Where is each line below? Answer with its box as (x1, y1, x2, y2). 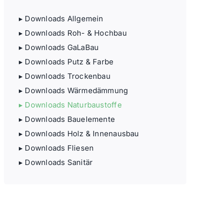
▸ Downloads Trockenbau (18, 71, 111, 81)
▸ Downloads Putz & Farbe (18, 57, 114, 66)
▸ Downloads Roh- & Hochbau (18, 28, 127, 38)
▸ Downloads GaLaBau (18, 43, 99, 52)
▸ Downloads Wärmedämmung (18, 86, 128, 95)
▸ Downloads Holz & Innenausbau (18, 129, 139, 138)
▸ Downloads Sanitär (18, 158, 93, 167)
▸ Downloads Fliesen (18, 143, 94, 153)
